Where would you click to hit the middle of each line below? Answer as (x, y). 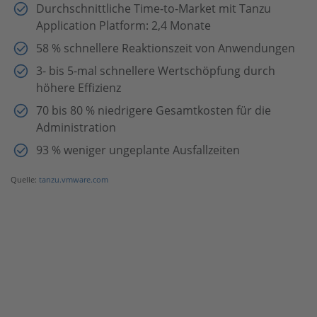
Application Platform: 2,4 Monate (123, 26)
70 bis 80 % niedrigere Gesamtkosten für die (154, 111)
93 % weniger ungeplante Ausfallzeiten (138, 150)
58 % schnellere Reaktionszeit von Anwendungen (166, 48)
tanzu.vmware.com (74, 180)
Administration (76, 128)
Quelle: (25, 180)
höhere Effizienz (79, 88)
